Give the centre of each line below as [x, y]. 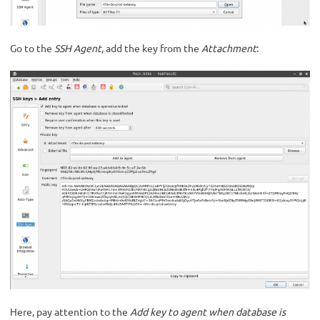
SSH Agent [78, 47]
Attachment [229, 47]
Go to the [32, 47]
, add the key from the [151, 47]
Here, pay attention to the [70, 312]
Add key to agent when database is [208, 312]
